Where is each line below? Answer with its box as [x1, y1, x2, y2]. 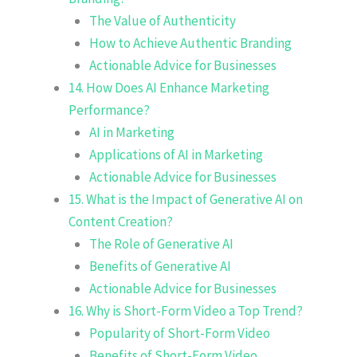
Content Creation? [69, 212, 173, 230]
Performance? [69, 100, 150, 119]
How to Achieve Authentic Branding [88, 33, 292, 52]
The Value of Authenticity [88, 11, 236, 29]
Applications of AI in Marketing [88, 145, 263, 163]
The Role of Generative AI [88, 234, 233, 253]
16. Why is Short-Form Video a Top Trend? [69, 301, 303, 320]
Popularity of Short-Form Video [88, 324, 270, 342]
